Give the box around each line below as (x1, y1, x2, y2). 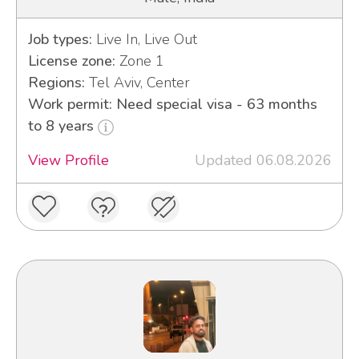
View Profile (27, 151, 109, 171)
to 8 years (27, 116, 98, 136)
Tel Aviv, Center (84, 73, 190, 93)
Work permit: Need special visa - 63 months (27, 95, 317, 115)
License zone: (27, 51, 115, 71)
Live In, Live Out (91, 30, 197, 50)
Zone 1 (115, 51, 164, 71)
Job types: (27, 30, 92, 50)
